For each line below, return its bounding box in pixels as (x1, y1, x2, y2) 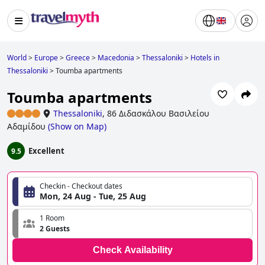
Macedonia (98, 53, 134, 63)
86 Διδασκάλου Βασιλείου (107, 108, 209, 119)
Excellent (28, 146, 64, 157)
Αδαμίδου (7, 121, 46, 132)
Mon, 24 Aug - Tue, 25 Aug (40, 190, 146, 202)
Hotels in (190, 53, 219, 63)
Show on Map (50, 121, 104, 132)
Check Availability (92, 245, 173, 256)
